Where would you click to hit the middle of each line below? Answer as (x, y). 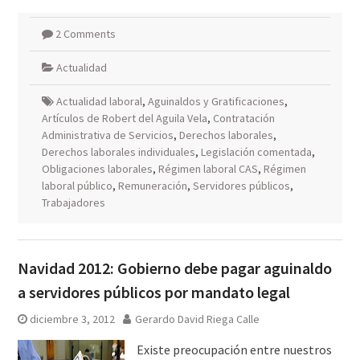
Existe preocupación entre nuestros (234, 350)
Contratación (243, 118)
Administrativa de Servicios (107, 135)
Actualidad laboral (99, 101)
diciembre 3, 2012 (72, 319)
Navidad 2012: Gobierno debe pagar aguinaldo (174, 268)
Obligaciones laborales (97, 169)
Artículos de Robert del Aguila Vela (124, 118)
